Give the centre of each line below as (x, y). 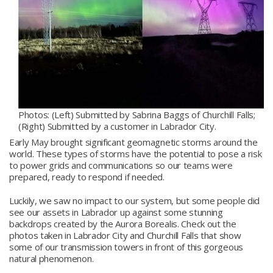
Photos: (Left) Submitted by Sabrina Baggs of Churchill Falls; (137, 114)
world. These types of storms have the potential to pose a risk (136, 154)
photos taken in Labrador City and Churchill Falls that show (125, 235)
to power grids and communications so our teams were (121, 165)
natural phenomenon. (51, 258)
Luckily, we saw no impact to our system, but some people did (135, 200)
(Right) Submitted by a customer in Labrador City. (117, 126)
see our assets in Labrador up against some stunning (116, 212)
